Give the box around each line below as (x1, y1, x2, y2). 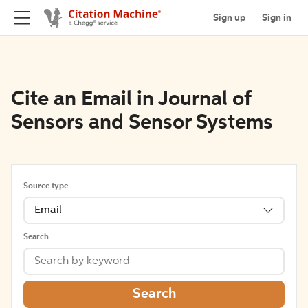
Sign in (262, 12, 291, 23)
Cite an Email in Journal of (11, 89, 251, 110)
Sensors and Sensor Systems (11, 113, 273, 133)
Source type (23, 182, 68, 190)
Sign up (213, 12, 245, 23)
